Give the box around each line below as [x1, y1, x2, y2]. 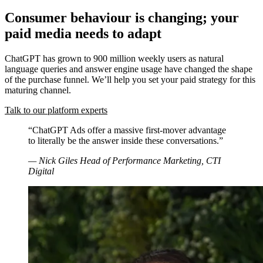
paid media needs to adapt [5, 25, 161, 41]
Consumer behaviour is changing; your [5, 9, 239, 25]
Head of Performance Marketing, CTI [80, 155, 221, 166]
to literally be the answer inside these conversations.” [28, 135, 223, 146]
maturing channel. [5, 85, 71, 95]
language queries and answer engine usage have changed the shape [5, 63, 252, 74]
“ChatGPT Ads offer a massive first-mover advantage [28, 124, 226, 135]
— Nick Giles [28, 155, 80, 166]
